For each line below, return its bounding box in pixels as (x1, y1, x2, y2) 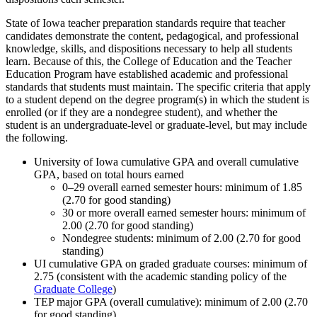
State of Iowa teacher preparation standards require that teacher (6, 17, 285, 30)
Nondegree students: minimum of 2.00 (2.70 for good (62, 232, 301, 245)
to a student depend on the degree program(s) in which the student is (6, 93, 309, 106)
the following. (6, 132, 68, 144)
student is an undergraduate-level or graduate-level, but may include (6, 119, 307, 132)
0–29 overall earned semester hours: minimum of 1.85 (62, 181, 302, 194)
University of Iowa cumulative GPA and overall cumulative (34, 156, 299, 168)
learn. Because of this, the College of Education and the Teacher (6, 55, 292, 68)
